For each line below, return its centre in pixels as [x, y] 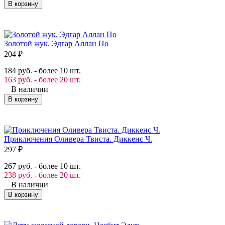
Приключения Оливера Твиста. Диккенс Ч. [78, 139]
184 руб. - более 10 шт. [42, 70]
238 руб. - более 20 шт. [42, 175]
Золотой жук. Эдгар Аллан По [56, 43]
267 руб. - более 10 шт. [42, 166]
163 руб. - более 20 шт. [42, 79]
